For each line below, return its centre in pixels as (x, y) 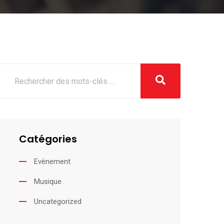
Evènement (52, 161)
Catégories (48, 139)
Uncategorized (57, 201)
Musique (47, 181)
